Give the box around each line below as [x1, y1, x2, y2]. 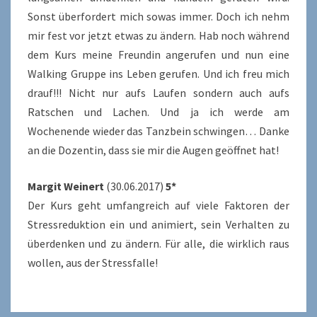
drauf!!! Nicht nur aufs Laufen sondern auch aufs [28, 85, 289, 100]
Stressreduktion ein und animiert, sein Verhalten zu [28, 217, 289, 231]
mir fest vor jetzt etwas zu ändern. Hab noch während [28, 28, 289, 42]
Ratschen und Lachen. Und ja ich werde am [28, 104, 289, 119]
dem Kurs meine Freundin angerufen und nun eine [28, 47, 289, 62]
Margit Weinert [28, 178, 104, 193]
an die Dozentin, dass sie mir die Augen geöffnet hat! [28, 142, 279, 157]
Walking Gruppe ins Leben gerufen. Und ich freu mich [28, 66, 289, 81]
